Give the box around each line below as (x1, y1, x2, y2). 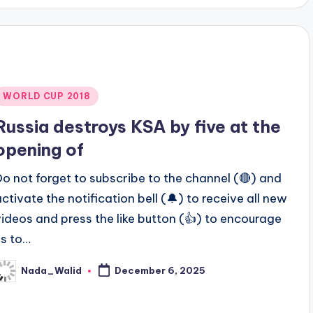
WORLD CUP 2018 (3, 90, 91, 101)
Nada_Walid (21, 265, 82, 277)
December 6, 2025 (115, 265, 206, 277)
